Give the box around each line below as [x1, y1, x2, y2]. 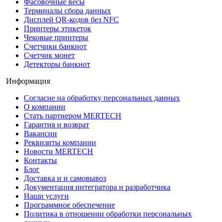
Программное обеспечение [24, 200, 115, 209]
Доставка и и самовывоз [24, 173, 106, 182]
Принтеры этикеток [24, 24, 91, 33]
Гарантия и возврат [24, 120, 89, 129]
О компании [24, 102, 65, 111]
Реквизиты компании [24, 138, 96, 147]
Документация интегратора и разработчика [24, 182, 170, 191]
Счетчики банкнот [24, 42, 87, 51]
